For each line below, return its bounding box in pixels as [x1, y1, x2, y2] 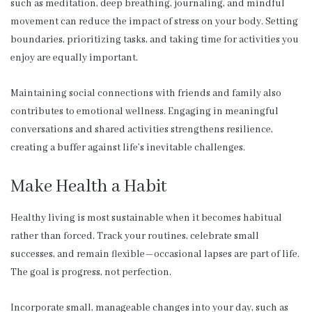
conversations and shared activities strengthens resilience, [10, 123, 273, 136]
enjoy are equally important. [10, 51, 138, 64]
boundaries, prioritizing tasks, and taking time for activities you [10, 33, 299, 46]
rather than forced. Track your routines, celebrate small [10, 230, 259, 243]
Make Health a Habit [10, 175, 166, 198]
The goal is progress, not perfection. [10, 266, 171, 279]
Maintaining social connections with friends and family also [10, 86, 281, 100]
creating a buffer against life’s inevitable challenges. [10, 141, 245, 154]
